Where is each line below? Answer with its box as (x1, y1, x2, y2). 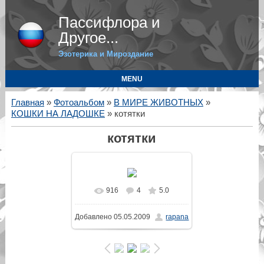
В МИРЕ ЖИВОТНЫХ (113, 98, 203, 107)
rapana (166, 213, 189, 222)
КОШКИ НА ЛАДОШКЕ (11, 109, 105, 118)
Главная (11, 98, 44, 107)
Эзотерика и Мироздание (58, 49, 153, 58)
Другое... (58, 29, 118, 47)
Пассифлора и (58, 14, 160, 31)
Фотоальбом (53, 98, 104, 107)
